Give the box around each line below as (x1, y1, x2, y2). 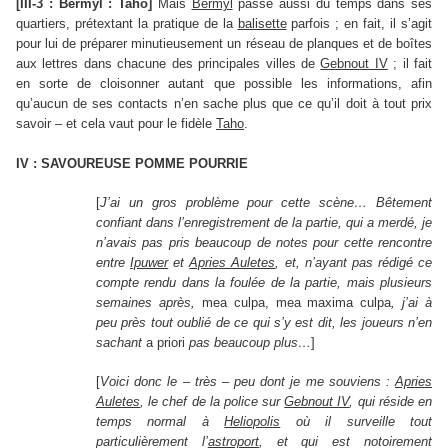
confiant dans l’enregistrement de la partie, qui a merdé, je (96, 215, 432, 231)
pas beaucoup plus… (185, 335, 311, 351)
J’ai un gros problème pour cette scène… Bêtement (100, 195, 432, 211)
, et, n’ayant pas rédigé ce (275, 255, 433, 271)
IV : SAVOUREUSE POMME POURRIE (16, 156, 248, 172)
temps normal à (96, 414, 225, 430)
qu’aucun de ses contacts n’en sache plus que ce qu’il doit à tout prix (16, 96, 432, 112)
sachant (96, 335, 146, 351)
